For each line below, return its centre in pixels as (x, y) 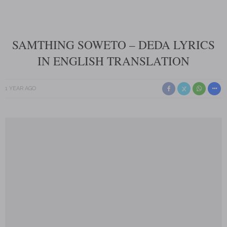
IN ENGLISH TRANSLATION (113, 61)
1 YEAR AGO (21, 88)
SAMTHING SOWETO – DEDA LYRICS (113, 45)
